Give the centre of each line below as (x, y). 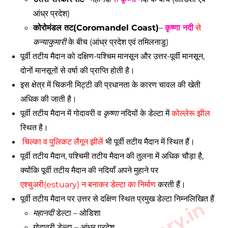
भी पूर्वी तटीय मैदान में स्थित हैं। (150, 142)
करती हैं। (172, 184)
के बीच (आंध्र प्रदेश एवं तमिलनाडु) (118, 42)
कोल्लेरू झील (191, 113)
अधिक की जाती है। (50, 99)
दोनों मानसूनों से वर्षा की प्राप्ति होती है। (79, 70)
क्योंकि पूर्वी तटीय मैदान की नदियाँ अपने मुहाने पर (89, 170)
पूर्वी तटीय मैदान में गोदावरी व (62, 113)
